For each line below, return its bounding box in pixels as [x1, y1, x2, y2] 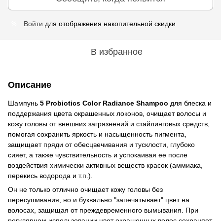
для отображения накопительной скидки [43, 19, 176, 28]
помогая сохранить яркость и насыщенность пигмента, [8, 130, 186, 138]
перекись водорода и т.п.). [8, 171, 93, 180]
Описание [8, 79, 51, 90]
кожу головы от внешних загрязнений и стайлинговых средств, [8, 119, 210, 128]
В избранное [90, 46, 143, 57]
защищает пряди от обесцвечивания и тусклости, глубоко [8, 140, 195, 148]
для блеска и [168, 99, 212, 107]
